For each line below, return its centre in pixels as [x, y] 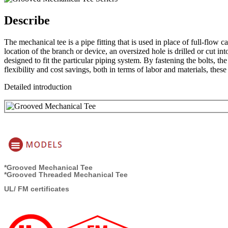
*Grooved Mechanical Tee [48, 167]
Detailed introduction [38, 87]
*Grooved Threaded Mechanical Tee [66, 174]
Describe [27, 20]
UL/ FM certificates [37, 189]
